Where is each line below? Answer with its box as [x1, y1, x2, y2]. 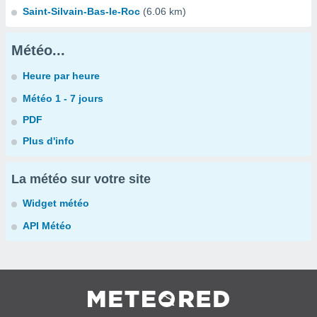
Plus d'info [23, 135, 74, 146]
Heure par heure [23, 70, 100, 81]
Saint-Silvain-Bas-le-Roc [23, 6, 140, 17]
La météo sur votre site [11, 172, 151, 186]
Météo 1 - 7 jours [23, 93, 103, 104]
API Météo [23, 220, 71, 231]
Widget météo [23, 197, 89, 209]
